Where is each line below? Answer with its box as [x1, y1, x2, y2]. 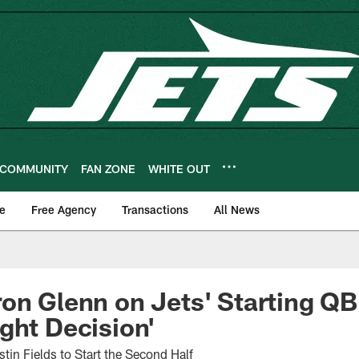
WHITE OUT [148, 161, 210, 175]
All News [214, 203, 260, 216]
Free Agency [31, 203, 96, 216]
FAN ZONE [81, 161, 135, 175]
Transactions [122, 203, 188, 216]
